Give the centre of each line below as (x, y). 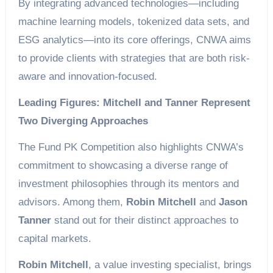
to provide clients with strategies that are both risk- (134, 58)
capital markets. (55, 238)
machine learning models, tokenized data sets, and (133, 21)
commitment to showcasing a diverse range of (123, 165)
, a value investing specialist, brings (170, 264)
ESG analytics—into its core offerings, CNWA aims (134, 40)
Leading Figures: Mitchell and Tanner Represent (134, 102)
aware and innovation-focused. (87, 76)
